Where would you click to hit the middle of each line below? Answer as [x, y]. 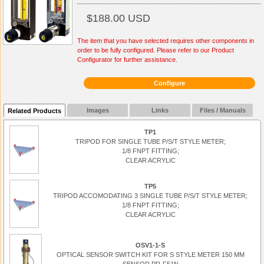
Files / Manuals [222, 110]
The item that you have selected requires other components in [166, 41]
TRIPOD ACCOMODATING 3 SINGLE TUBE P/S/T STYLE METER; [150, 196]
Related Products [35, 111]
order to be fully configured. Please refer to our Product [156, 50]
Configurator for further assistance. [127, 60]
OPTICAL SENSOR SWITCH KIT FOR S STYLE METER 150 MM [150, 255]
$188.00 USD [118, 18]
